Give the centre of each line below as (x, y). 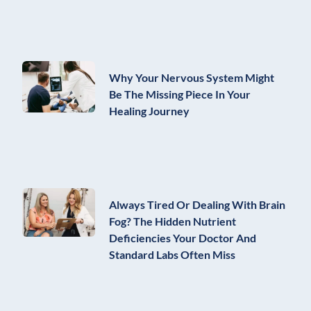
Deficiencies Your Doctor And (183, 237)
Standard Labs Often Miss (172, 254)
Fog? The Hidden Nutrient (173, 221)
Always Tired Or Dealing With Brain (197, 204)
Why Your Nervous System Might (192, 78)
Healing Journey (149, 111)
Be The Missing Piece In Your (180, 94)
